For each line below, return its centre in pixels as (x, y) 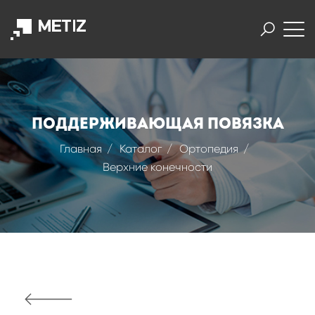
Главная (81, 149)
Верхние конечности (157, 167)
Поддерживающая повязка (157, 124)
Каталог (140, 149)
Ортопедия (208, 149)
